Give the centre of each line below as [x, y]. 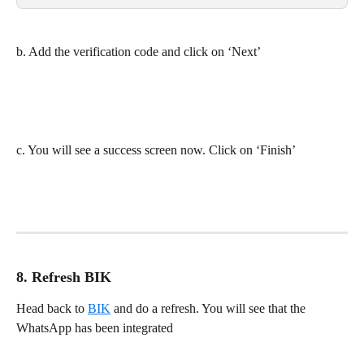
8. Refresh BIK [64, 277]
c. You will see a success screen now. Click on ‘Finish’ [156, 149]
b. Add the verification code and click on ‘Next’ [139, 51]
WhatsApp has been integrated [95, 327]
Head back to [52, 308]
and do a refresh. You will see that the [210, 308]
